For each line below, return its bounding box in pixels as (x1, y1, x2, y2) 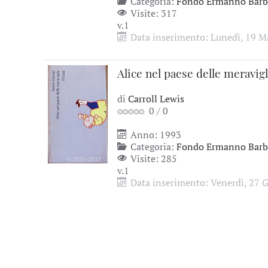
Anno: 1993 (128, 128, 181, 141)
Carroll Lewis (128, 92, 184, 105)
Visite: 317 (128, 7, 177, 20)
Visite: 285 (128, 152, 177, 165)
